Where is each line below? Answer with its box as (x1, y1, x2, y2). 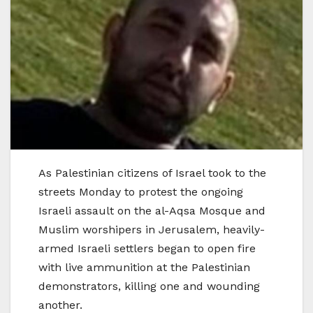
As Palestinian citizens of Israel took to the (38, 166, 266, 180)
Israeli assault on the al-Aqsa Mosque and (38, 203, 265, 217)
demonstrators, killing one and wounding (38, 279, 260, 293)
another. (38, 298, 82, 312)
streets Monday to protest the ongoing (38, 184, 243, 198)
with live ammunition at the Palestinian (38, 260, 250, 274)
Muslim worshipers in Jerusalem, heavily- (38, 222, 265, 236)
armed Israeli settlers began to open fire (38, 241, 256, 255)
